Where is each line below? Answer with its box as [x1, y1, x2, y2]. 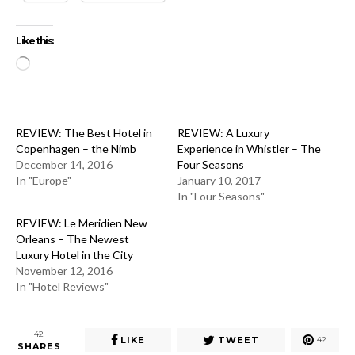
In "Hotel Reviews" [16, 279, 109, 293]
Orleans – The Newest [16, 231, 129, 246]
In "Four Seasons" [177, 189, 265, 203]
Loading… [29, 55, 70, 68]
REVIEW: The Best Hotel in [16, 125, 152, 139]
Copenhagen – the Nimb [16, 141, 136, 155]
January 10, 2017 [177, 173, 261, 187]
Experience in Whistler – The [177, 141, 321, 155]
